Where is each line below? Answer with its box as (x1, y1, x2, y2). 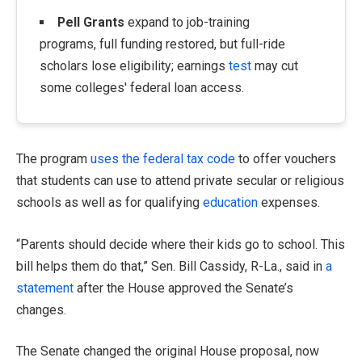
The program (16, 151, 90, 166)
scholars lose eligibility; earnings (40, 58, 229, 74)
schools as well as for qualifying (16, 195, 203, 210)
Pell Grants (57, 15, 124, 30)
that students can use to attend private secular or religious (16, 173, 344, 188)
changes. (16, 301, 66, 318)
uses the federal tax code (90, 151, 235, 166)
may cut (251, 58, 298, 74)
